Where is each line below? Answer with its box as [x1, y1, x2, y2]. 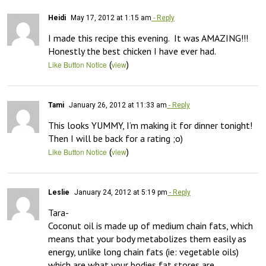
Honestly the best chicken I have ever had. [48, 45, 216, 57]
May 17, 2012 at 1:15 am [69, 14, 151, 22]
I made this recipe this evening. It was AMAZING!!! [48, 32, 248, 44]
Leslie [48, 188, 69, 197]
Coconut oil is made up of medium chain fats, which [48, 220, 253, 232]
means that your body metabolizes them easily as [48, 233, 246, 245]
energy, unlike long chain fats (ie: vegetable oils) [48, 246, 239, 258]
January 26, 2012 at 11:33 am [67, 101, 167, 109]
